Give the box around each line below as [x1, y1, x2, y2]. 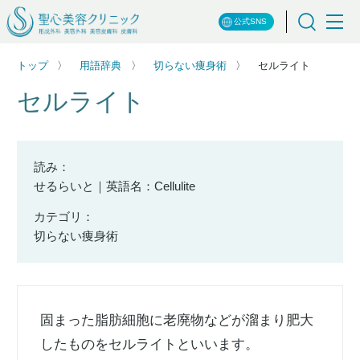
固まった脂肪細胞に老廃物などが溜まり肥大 [40, 313, 314, 329]
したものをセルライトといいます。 [40, 337, 260, 353]
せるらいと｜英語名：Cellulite [34, 179, 195, 193]
